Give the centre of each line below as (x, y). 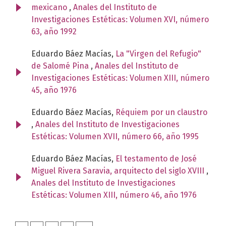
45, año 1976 (54, 90)
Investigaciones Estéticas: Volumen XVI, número (120, 19)
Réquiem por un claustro (161, 112)
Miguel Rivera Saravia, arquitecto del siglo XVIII (119, 171)
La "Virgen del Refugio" (158, 53)
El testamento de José (156, 158)
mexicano (50, 7)
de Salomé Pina (61, 66)
